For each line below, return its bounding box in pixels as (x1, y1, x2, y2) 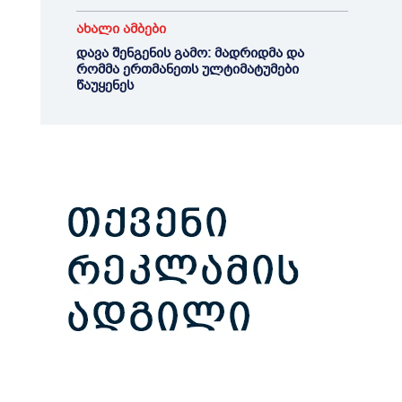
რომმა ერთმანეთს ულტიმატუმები (75, 60, 299, 78)
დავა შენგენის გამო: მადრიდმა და (75, 44, 304, 62)
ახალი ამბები (75, 20, 166, 38)
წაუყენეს (75, 76, 134, 94)
